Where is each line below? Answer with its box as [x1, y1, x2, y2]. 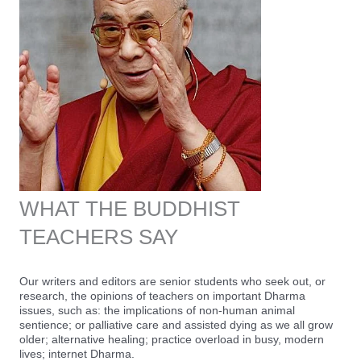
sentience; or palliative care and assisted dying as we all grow [19, 318, 333, 332]
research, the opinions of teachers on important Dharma [19, 289, 305, 303]
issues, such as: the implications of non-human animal [19, 304, 295, 317]
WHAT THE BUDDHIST [19, 197, 240, 222]
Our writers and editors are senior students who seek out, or [19, 275, 326, 288]
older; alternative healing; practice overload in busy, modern [19, 333, 324, 346]
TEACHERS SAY [19, 225, 178, 250]
